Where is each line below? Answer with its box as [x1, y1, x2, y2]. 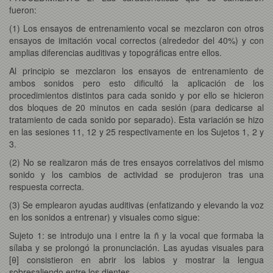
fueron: [9, 3, 37, 16]
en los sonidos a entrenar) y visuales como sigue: [9, 210, 200, 223]
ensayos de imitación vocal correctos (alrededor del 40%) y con [9, 34, 264, 46]
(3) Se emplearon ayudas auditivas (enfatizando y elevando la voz [9, 198, 264, 211]
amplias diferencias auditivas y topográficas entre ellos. [9, 46, 222, 58]
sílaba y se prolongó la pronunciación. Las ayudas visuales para [9, 241, 264, 253]
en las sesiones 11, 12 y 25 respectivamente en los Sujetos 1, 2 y [9, 125, 264, 138]
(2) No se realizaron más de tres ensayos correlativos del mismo [9, 155, 264, 168]
